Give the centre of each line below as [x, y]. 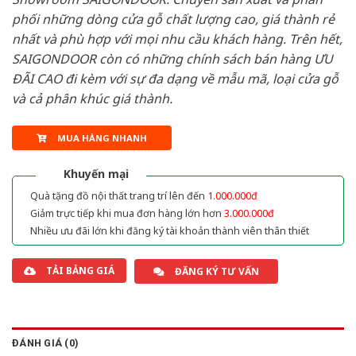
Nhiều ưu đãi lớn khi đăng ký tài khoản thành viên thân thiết [170, 230]
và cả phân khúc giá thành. [92, 99]
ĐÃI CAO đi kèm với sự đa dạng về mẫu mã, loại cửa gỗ [175, 79]
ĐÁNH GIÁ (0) [46, 342]
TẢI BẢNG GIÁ [80, 270]
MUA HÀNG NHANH [102, 137]
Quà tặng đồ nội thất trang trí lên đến [119, 195]
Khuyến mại [96, 173]
